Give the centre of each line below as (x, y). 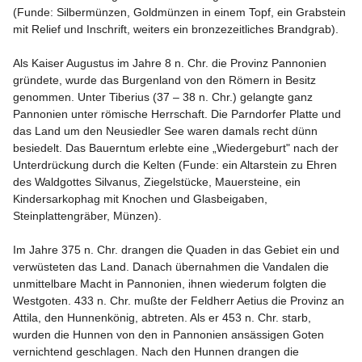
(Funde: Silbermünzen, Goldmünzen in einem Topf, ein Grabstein (181, 12)
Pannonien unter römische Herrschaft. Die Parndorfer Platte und (179, 114)
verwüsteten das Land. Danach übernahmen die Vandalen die (173, 267)
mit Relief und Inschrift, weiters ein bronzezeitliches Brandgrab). (176, 29)
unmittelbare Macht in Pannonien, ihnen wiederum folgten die (171, 284)
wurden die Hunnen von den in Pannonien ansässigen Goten (170, 335)
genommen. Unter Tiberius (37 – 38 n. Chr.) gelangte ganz (164, 97)
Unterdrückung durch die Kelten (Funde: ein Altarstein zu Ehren (177, 165)
